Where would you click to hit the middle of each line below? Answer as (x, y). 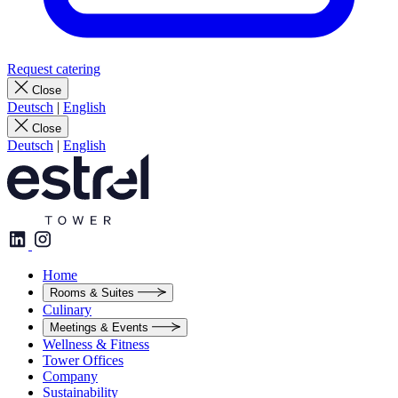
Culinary (67, 310)
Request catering (54, 69)
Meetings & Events (99, 327)
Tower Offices (83, 360)
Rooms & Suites (92, 293)
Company (70, 376)
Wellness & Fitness (96, 344)
